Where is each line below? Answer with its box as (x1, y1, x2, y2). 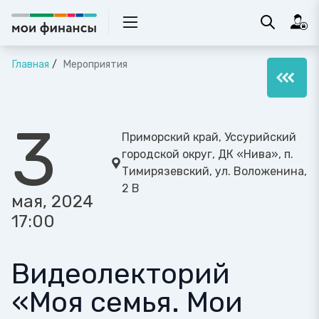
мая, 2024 (11, 192, 93, 211)
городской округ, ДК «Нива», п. (122, 147, 293, 161)
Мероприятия (60, 58, 127, 70)
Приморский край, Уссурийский (122, 130, 296, 144)
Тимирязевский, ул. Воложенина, (122, 164, 307, 178)
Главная (11, 58, 49, 70)
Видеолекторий (11, 257, 230, 291)
